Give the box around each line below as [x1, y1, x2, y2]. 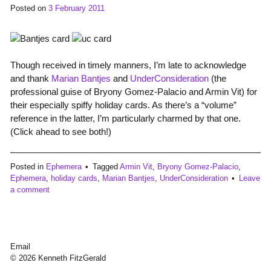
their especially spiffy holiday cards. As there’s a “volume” [10, 100, 237, 111]
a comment [10, 185, 50, 195]
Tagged [92, 162, 120, 172]
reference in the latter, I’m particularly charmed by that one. [10, 113, 241, 124]
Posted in [10, 162, 46, 172]
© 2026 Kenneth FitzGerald [10, 253, 106, 263]
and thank [10, 73, 51, 84]
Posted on [10, 3, 48, 13]
